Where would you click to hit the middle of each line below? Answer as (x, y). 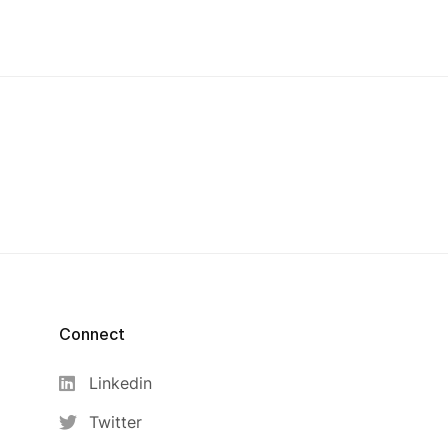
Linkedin (121, 383)
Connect (92, 334)
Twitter (116, 422)
